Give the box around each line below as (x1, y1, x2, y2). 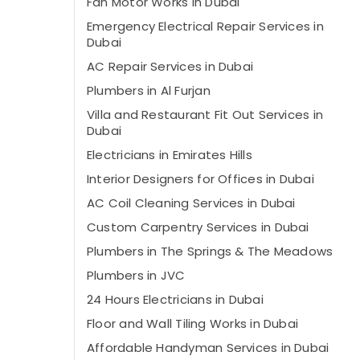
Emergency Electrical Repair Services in (87, 18, 324, 35)
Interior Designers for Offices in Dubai (87, 170, 314, 187)
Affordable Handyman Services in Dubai (87, 339, 329, 356)
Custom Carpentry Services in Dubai (87, 219, 309, 235)
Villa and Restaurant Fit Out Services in (87, 106, 324, 123)
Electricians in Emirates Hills (87, 146, 252, 163)
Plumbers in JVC (87, 267, 186, 284)
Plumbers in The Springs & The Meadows (87, 243, 333, 260)
